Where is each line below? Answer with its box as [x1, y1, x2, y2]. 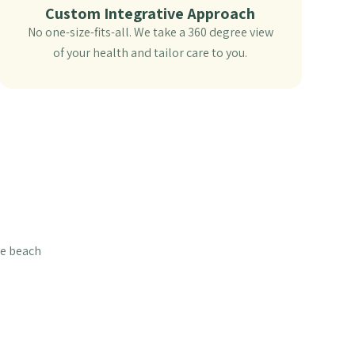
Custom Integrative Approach [45, 3, 256, 25]
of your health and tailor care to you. [53, 44, 248, 62]
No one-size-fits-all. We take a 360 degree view [27, 24, 273, 41]
